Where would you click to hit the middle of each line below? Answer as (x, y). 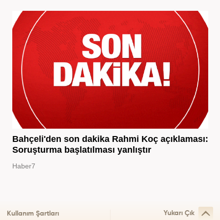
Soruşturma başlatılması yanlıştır (82, 150)
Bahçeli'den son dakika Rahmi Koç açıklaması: (110, 139)
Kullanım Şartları (33, 214)
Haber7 (24, 166)
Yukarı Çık (179, 213)
